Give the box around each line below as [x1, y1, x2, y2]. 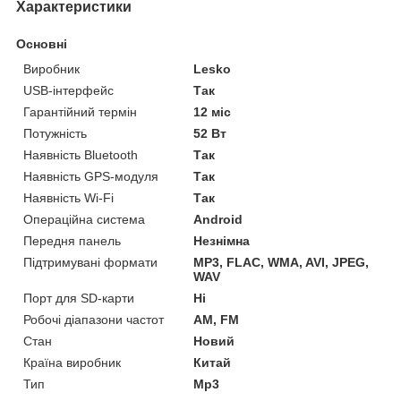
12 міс [193, 104, 232, 119]
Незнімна [193, 233, 251, 248]
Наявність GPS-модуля [23, 168, 158, 183]
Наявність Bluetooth [23, 147, 138, 162]
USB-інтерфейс [23, 82, 114, 98]
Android [193, 211, 243, 226]
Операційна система [23, 211, 145, 226]
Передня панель [23, 233, 121, 248]
